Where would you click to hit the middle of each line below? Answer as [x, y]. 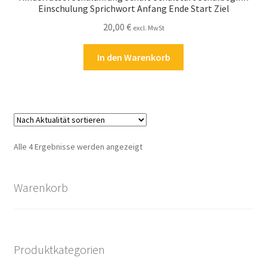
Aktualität [159, 159]
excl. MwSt [148, 27]
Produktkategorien [59, 250]
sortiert [155, 172]
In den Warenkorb [133, 57]
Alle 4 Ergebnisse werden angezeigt [78, 146]
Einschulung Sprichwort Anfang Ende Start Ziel [133, 9]
